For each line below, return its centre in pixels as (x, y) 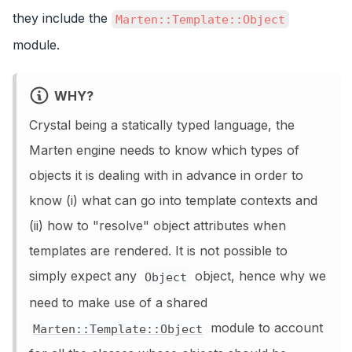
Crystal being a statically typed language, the (162, 125)
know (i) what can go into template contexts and (173, 200)
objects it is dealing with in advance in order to (166, 175)
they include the (62, 18)
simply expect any (85, 275)
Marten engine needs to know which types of (164, 150)
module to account (265, 327)
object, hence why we (258, 275)
